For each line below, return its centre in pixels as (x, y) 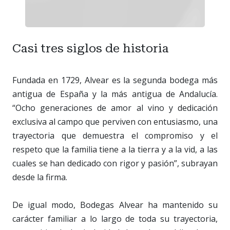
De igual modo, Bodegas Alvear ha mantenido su (115, 205)
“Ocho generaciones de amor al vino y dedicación (115, 108)
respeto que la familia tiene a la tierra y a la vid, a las (115, 149)
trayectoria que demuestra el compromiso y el (115, 135)
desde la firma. (40, 177)
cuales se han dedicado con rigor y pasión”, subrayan (115, 163)
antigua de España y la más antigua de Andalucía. (115, 94)
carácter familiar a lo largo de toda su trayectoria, (115, 218)
